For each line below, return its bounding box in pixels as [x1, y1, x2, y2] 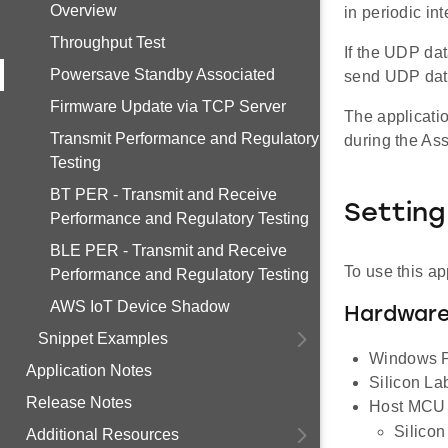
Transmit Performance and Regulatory [50, 130, 319, 147]
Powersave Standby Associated [50, 66, 275, 83]
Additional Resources [26, 426, 179, 443]
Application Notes [26, 362, 152, 379]
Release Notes [26, 394, 132, 411]
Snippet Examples [38, 330, 168, 347]
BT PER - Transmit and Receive [50, 186, 277, 203]
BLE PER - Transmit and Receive [50, 242, 287, 259]
